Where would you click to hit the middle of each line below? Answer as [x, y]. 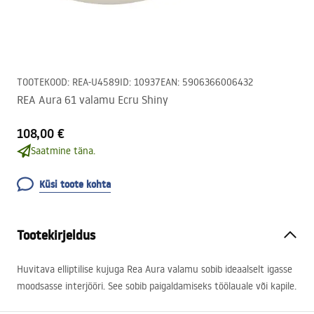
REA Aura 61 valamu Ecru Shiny [93, 100]
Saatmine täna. [63, 151]
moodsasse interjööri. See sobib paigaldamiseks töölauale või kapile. [157, 286]
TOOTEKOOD [42, 82]
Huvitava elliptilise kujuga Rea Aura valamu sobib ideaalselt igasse [155, 269]
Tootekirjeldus [56, 235]
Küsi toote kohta [75, 184]
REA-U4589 [96, 82]
